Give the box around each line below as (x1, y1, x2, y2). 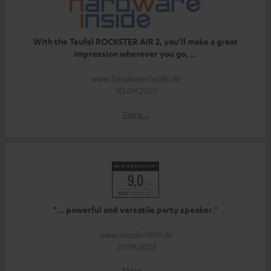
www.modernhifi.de (99, 228, 172, 240)
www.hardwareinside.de (91, 72, 180, 83)
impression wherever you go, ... (74, 47, 197, 59)
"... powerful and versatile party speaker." (53, 203, 218, 215)
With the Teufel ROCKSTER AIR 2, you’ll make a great (33, 35, 238, 47)
